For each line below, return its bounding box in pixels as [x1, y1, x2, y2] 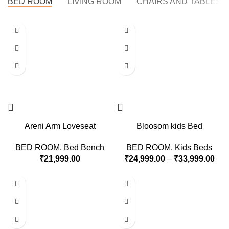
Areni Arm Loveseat [24, 122, 96, 131]
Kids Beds [175, 143, 212, 152]
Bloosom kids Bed [136, 122, 202, 131]
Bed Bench [64, 143, 104, 152]
